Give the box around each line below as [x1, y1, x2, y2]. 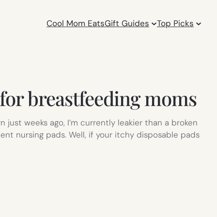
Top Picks [157, 17, 194, 29]
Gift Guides [105, 17, 150, 29]
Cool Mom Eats [46, 17, 105, 29]
